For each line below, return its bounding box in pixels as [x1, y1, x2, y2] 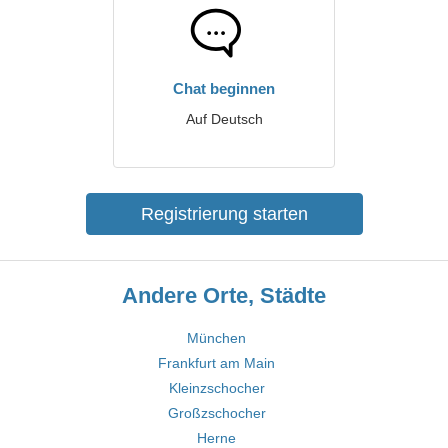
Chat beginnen [173, 80, 275, 97]
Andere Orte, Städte [122, 283, 326, 308]
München [187, 330, 246, 346]
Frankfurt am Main [158, 355, 275, 371]
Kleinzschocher [168, 380, 265, 396]
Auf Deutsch [185, 111, 263, 127]
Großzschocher [167, 405, 266, 421]
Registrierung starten [140, 204, 308, 224]
